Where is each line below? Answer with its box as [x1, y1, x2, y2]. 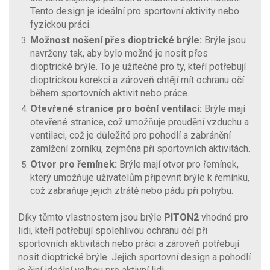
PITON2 [164, 211, 199, 223]
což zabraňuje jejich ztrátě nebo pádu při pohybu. [30, 184, 233, 196]
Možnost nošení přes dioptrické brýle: [30, 34, 202, 46]
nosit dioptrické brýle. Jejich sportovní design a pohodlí [18, 251, 251, 263]
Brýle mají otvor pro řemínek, [117, 158, 239, 170]
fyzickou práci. [30, 18, 91, 30]
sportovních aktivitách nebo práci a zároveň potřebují [18, 237, 239, 250]
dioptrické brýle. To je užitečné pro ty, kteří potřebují [30, 60, 246, 72]
